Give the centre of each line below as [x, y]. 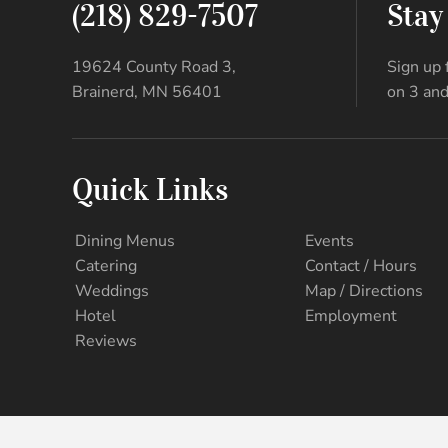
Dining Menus [125, 240]
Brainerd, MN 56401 [147, 91]
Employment [351, 315]
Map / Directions [364, 290]
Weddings [112, 290]
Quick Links [150, 189]
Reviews [106, 340]
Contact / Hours [361, 265]
